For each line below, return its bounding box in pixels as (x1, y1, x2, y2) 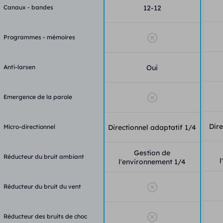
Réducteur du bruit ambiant (3, 152, 85, 160)
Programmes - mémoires (3, 33, 76, 41)
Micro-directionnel (3, 122, 56, 130)
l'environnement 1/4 (118, 157, 186, 166)
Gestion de (134, 148, 171, 157)
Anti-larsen (3, 63, 36, 71)
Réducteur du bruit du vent (3, 182, 82, 190)
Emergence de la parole (3, 93, 73, 101)
